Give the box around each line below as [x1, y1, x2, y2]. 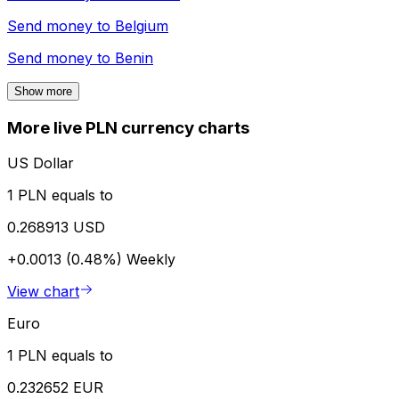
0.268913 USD [7, 218, 105, 237]
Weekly [126, 250, 175, 269]
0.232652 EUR [7, 379, 103, 397]
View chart [7, 282, 79, 301]
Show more [14, 84, 72, 98]
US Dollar [7, 154, 74, 173]
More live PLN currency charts [7, 117, 249, 138]
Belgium [115, 16, 168, 35]
